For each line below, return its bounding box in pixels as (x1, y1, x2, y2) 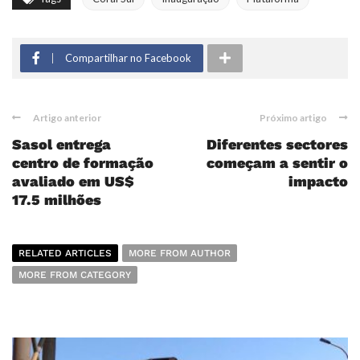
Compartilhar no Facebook (65, 51, 191, 64)
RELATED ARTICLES (18, 247, 112, 259)
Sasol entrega (12, 136, 111, 153)
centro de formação (12, 154, 153, 171)
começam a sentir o (207, 154, 348, 171)
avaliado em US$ (12, 173, 134, 190)
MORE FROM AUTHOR (129, 247, 231, 259)
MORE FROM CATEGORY (18, 269, 131, 280)
